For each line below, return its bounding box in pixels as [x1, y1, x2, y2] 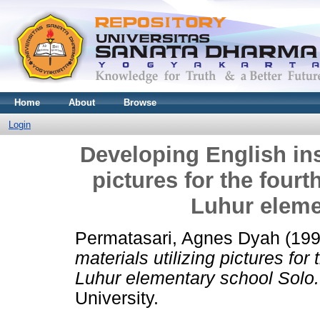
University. [75, 288, 159, 308]
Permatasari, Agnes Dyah [75, 228, 280, 248]
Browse [124, 97, 156, 108]
